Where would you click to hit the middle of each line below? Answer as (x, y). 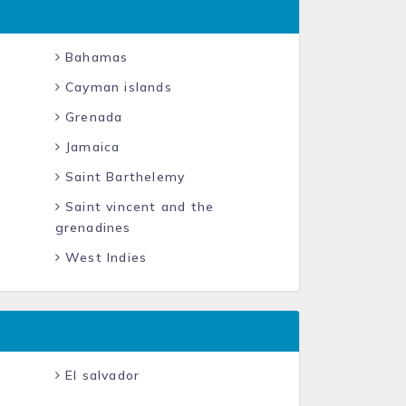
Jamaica (90, 147)
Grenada (92, 117)
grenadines (93, 227)
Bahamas (94, 57)
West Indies (104, 257)
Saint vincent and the (137, 207)
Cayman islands (116, 87)
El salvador (100, 375)
